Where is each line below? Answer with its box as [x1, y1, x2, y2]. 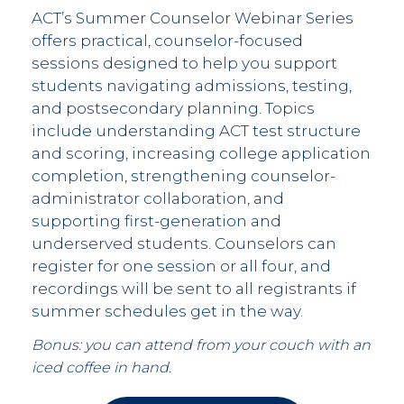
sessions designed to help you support [32, 53, 337, 72]
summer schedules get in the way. [32, 301, 303, 320]
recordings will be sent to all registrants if [32, 279, 356, 298]
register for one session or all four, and [32, 256, 331, 275]
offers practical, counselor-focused [32, 31, 303, 50]
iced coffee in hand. [32, 359, 171, 377]
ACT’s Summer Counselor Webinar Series [32, 8, 353, 27]
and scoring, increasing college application [32, 143, 371, 162]
